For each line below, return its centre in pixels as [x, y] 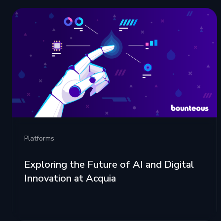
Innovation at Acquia [70, 179]
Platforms [39, 139]
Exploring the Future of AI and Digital [109, 165]
